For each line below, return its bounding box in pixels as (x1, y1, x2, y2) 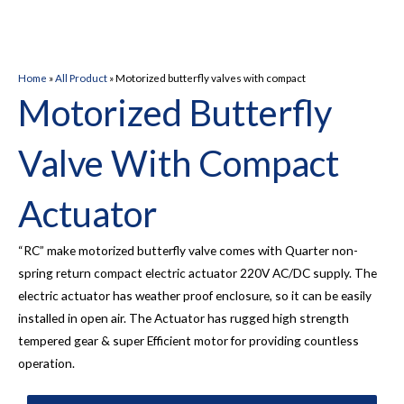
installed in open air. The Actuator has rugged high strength (18, 309, 349, 326)
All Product (55, 71, 107, 84)
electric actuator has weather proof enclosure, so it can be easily (18, 287, 372, 303)
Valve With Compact (18, 141, 339, 185)
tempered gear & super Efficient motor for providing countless (18, 332, 359, 348)
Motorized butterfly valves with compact (115, 71, 306, 84)
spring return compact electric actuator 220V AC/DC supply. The (18, 264, 377, 280)
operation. (18, 354, 75, 371)
